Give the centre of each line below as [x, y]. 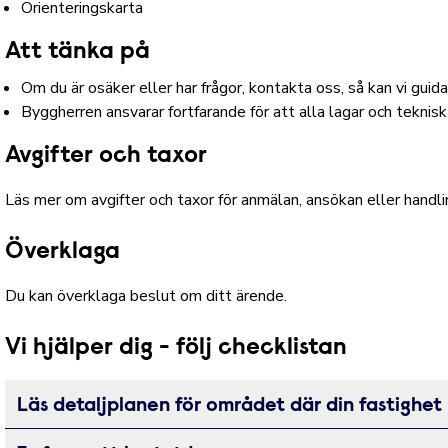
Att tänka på [78, 52]
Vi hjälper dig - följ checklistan [176, 348]
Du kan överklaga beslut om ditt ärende [145, 296]
